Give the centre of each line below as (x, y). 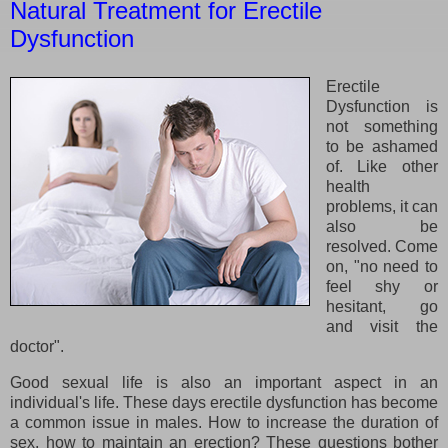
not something (381, 126)
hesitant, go (381, 306)
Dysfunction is (381, 106)
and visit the (381, 326)
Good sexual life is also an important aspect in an (224, 382)
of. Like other (381, 166)
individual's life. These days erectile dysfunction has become (224, 402)
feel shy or (381, 286)
